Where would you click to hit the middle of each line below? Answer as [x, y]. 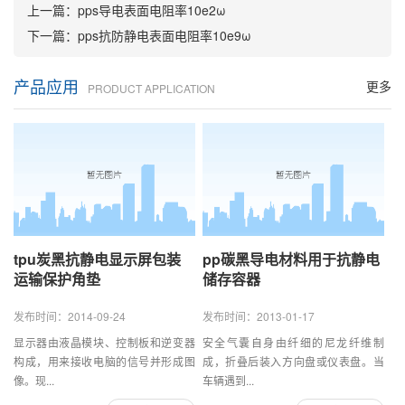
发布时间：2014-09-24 [70, 316]
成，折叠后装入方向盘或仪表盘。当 [293, 362]
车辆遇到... [228, 381]
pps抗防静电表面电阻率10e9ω [165, 36]
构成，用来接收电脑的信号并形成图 [104, 362]
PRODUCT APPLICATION [151, 89]
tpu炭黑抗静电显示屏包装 [97, 259]
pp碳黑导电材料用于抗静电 [291, 259]
